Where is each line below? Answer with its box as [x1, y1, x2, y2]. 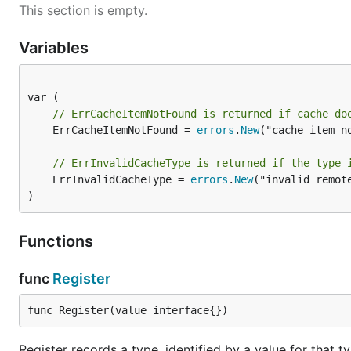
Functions [19, 232, 97, 251]
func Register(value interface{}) [27, 304, 228, 317]
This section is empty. [19, 2, 147, 18]
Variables [19, 38, 92, 57]
